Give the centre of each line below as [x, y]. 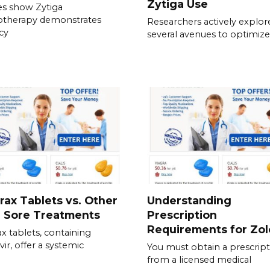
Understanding [189, 200]
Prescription [182, 215]
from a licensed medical [199, 259]
